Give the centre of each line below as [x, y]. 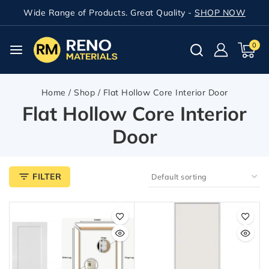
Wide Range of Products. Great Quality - [109, 13]
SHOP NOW [220, 13]
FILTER [47, 176]
